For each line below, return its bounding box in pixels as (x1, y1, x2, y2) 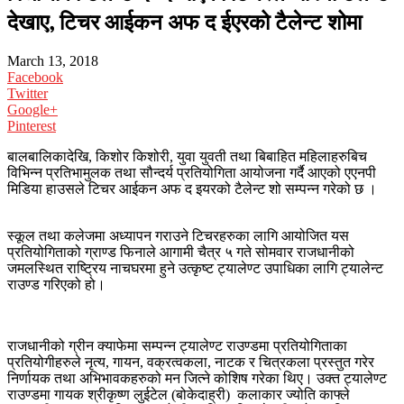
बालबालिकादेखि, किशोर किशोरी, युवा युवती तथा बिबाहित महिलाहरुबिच (7, 149, 367, 165)
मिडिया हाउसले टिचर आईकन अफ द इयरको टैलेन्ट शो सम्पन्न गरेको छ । (7, 181, 377, 197)
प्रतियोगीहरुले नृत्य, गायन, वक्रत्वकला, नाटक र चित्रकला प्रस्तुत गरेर (7, 354, 374, 371)
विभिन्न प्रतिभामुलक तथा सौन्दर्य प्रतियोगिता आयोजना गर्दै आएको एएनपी (7, 165, 376, 181)
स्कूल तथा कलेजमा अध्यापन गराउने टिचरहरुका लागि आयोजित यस (7, 228, 349, 244)
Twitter (7, 86, 48, 102)
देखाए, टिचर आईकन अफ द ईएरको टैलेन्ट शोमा (7, 6, 362, 36)
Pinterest (7, 118, 56, 134)
